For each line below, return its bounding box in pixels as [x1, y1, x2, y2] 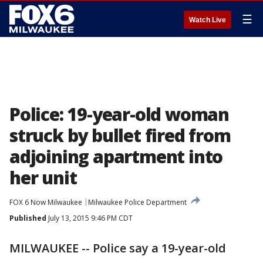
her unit [9, 166, 77, 190]
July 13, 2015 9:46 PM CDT [46, 213, 133, 223]
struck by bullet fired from [9, 123, 231, 147]
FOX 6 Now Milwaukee [9, 197, 82, 207]
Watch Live [189, 16, 226, 24]
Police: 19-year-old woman [9, 102, 229, 126]
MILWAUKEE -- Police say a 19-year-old [9, 240, 226, 256]
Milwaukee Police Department [88, 197, 187, 207]
